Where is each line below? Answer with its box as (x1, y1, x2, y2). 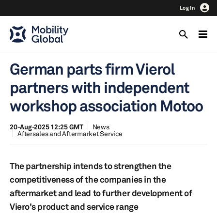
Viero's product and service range (10, 201, 139, 212)
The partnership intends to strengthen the (10, 160, 171, 171)
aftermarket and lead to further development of (10, 187, 192, 198)
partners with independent (10, 78, 190, 97)
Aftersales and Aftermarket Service (17, 129, 123, 138)
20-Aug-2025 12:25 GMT (10, 123, 83, 131)
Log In (180, 4, 195, 11)
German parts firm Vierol (10, 60, 175, 78)
